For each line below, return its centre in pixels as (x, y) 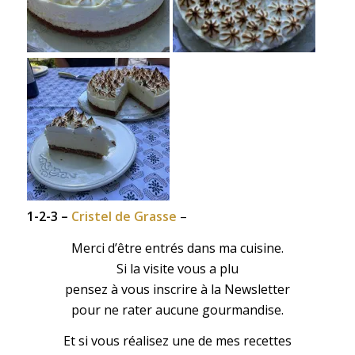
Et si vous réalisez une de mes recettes (177, 341)
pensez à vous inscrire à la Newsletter (177, 289)
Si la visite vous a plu (177, 268)
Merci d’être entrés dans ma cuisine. (177, 248)
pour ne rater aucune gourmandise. (177, 309)
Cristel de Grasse (124, 217)
